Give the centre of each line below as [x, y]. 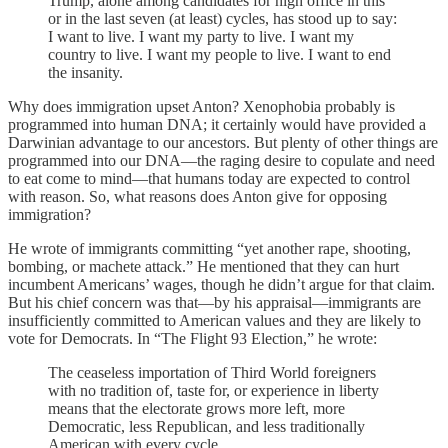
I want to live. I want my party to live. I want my [201, 37]
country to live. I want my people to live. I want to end [219, 55]
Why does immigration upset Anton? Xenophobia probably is [201, 107]
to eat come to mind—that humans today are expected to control [209, 179]
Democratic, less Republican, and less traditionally [206, 427]
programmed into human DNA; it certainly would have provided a [217, 125]
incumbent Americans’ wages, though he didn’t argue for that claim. [221, 285]
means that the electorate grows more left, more [196, 409]
